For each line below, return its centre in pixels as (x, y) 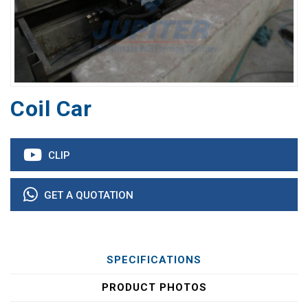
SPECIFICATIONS (154, 260)
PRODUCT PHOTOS (154, 287)
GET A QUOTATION (87, 195)
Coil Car (51, 108)
